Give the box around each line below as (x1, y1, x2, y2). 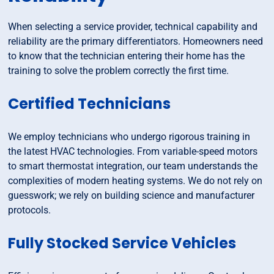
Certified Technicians (8, 94, 171, 114)
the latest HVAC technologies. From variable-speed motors (8, 146, 258, 158)
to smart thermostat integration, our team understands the (8, 160, 258, 172)
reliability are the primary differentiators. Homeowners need (8, 35, 264, 48)
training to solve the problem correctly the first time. (8, 65, 229, 77)
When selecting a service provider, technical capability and (8, 21, 258, 33)
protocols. (8, 204, 51, 217)
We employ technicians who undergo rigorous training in (8, 131, 251, 143)
